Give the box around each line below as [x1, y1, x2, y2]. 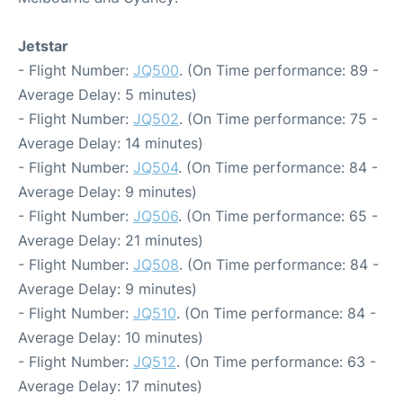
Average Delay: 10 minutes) [18, 327, 203, 346]
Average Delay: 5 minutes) [18, 85, 197, 103]
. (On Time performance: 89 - [179, 60, 379, 79]
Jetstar [18, 36, 68, 55]
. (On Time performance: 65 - [178, 206, 378, 225]
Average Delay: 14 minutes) [18, 133, 203, 152]
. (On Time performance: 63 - [176, 352, 376, 371]
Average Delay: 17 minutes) [18, 376, 202, 395]
